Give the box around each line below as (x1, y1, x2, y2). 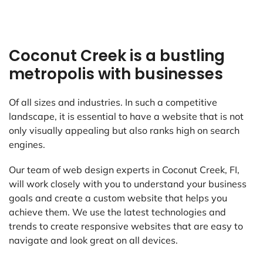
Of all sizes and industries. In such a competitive (9, 96, 217, 109)
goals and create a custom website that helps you (9, 192, 227, 204)
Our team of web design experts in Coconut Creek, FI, (9, 164, 240, 176)
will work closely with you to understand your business (9, 178, 247, 190)
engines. (9, 139, 45, 151)
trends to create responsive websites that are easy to (9, 220, 243, 232)
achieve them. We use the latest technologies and (9, 206, 226, 218)
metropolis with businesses (9, 63, 223, 85)
